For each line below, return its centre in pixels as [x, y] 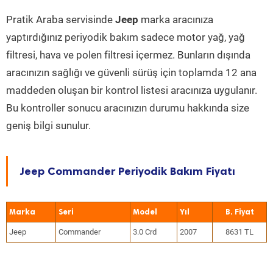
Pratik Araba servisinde [61, 19]
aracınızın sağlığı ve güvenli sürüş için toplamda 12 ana [131, 73]
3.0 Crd [145, 232]
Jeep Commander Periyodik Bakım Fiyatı [128, 171]
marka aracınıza [176, 19]
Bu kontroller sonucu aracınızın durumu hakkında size [128, 108]
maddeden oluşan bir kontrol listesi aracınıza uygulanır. [132, 90]
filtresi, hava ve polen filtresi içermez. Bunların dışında [128, 55]
